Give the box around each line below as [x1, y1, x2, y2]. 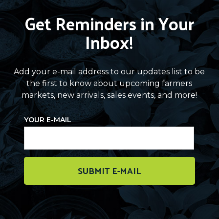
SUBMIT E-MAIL [78, 162, 141, 178]
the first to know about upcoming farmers [26, 78, 193, 88]
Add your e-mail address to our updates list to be [14, 66, 205, 76]
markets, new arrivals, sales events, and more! [22, 90, 197, 100]
